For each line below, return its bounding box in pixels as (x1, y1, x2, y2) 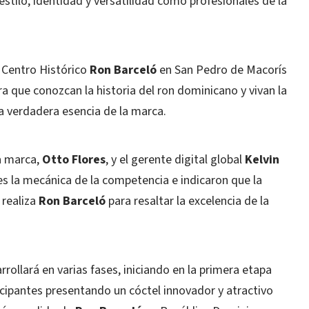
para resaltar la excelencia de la (106, 192, 269, 210)
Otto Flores (42, 151, 106, 168)
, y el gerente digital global (106, 151, 245, 168)
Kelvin (245, 151, 279, 168)
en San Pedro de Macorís (157, 61, 287, 79)
